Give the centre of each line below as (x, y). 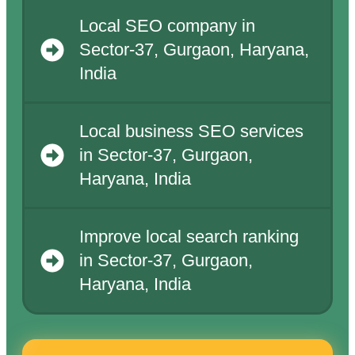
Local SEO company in (167, 27)
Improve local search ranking (189, 237)
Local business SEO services (191, 132)
